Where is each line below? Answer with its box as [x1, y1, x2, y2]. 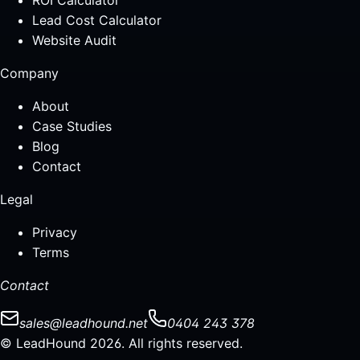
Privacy [32, 224, 77, 240]
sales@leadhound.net [19, 315, 148, 331]
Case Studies [32, 118, 112, 134]
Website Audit [32, 32, 117, 48]
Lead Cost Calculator [32, 12, 162, 28]
